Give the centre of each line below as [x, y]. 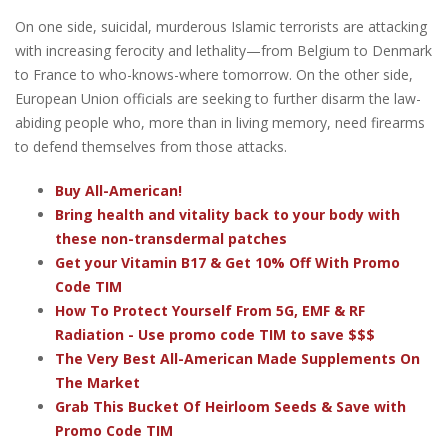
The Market [97, 382]
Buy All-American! [118, 190]
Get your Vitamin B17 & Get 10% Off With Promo [227, 262]
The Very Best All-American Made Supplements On [237, 358]
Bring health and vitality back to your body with [227, 214]
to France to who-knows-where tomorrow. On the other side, [214, 74]
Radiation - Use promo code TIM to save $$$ [215, 334]
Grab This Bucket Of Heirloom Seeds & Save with [230, 406]
